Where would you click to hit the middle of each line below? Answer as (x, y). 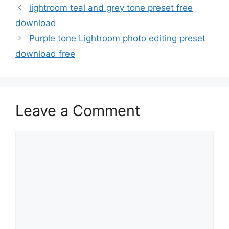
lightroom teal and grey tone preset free (111, 7)
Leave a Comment (78, 110)
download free (45, 53)
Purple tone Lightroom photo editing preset (118, 38)
